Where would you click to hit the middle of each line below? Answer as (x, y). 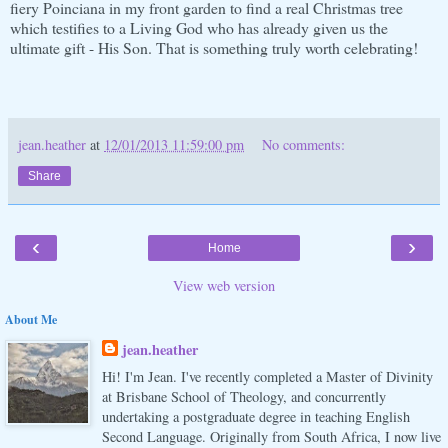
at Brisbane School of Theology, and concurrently (243, 396)
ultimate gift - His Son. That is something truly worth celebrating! (214, 47)
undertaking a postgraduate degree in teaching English (255, 416)
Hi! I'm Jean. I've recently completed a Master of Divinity (267, 376)
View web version (224, 285)
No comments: (304, 144)
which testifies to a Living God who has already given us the (199, 27)
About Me (31, 319)
